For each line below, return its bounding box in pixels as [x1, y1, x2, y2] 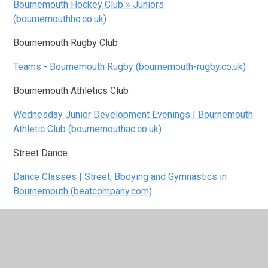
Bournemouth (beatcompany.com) [13, 185, 153, 197]
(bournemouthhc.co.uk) [13, 13, 107, 25]
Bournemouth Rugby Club [13, 36, 118, 48]
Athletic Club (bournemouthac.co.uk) [13, 123, 162, 135]
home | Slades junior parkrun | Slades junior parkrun [13, 233, 226, 245]
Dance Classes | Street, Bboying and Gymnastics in [13, 170, 227, 182]
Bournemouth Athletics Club [13, 84, 129, 96]
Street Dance [13, 147, 68, 159]
